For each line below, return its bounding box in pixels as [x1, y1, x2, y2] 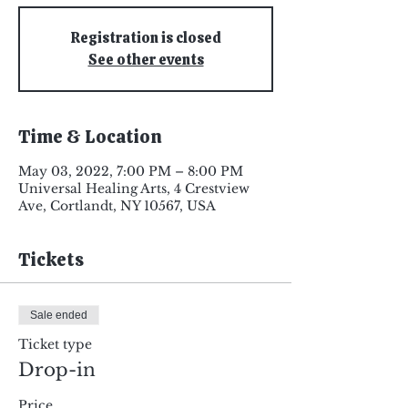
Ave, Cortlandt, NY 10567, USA [18, 198, 216, 214]
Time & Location [18, 125, 162, 148]
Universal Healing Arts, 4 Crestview [18, 180, 250, 197]
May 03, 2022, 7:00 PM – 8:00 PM [18, 163, 243, 179]
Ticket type [18, 336, 92, 352]
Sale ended [30, 309, 87, 321]
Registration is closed [70, 28, 221, 47]
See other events [87, 50, 204, 69]
